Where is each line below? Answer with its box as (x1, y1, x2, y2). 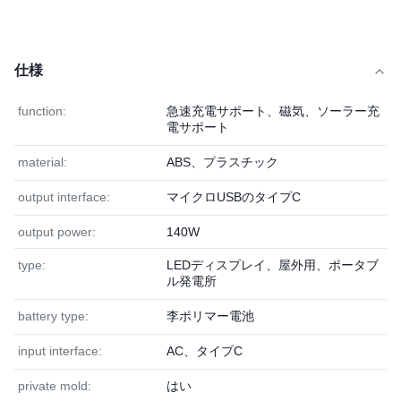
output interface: (18, 190, 110, 204)
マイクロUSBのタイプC (166, 190, 301, 204)
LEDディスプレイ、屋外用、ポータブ (166, 258, 379, 272)
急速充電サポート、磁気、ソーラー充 (166, 104, 380, 118)
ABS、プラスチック (166, 155, 278, 169)
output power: (18, 225, 96, 239)
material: (18, 155, 67, 169)
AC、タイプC (166, 344, 243, 358)
